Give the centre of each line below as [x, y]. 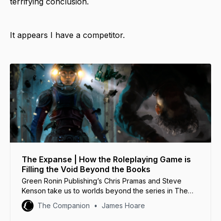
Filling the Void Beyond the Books [86, 169]
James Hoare [123, 205]
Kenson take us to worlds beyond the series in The [105, 190]
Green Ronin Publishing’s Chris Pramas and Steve [102, 181]
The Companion [64, 205]
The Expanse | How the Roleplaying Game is [106, 159]
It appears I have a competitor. [67, 35]
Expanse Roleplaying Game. [67, 200]
